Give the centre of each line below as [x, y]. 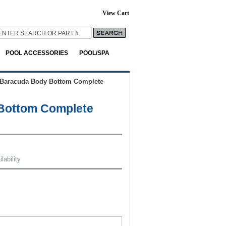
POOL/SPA [94, 53]
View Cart [116, 13]
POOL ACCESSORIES [37, 53]
